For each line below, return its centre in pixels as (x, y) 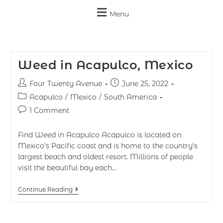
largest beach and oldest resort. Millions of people (105, 157)
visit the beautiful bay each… (67, 168)
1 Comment (49, 111)
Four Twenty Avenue (65, 84)
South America (130, 97)
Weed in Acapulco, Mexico (105, 65)
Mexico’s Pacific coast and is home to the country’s (108, 146)
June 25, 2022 (145, 84)
